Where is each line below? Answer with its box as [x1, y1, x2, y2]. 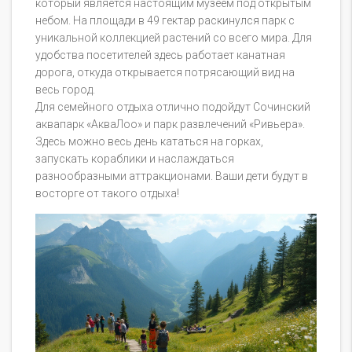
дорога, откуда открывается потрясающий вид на [35, 65, 295, 79]
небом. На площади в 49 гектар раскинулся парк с [35, 13, 295, 27]
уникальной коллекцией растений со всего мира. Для [35, 31, 312, 44]
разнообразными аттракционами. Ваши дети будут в [35, 169, 308, 182]
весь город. [35, 82, 95, 96]
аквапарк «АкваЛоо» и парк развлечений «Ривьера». [35, 117, 305, 130]
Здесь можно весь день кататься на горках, [35, 134, 263, 148]
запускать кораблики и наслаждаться [35, 152, 234, 165]
